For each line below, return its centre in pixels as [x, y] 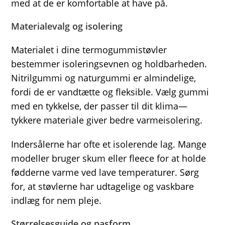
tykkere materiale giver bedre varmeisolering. [107, 120]
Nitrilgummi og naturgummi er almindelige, [104, 78]
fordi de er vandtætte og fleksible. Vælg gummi [110, 92]
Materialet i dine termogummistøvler [89, 50]
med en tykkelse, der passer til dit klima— [99, 106]
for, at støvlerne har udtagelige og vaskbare [103, 186]
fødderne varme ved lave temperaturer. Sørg [105, 172]
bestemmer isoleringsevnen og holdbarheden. [109, 64]
